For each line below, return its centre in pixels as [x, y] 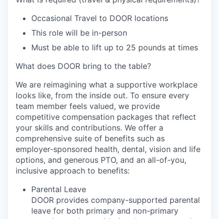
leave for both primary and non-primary [105, 211]
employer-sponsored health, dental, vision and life [108, 149]
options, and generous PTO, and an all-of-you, [101, 160]
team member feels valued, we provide [88, 106]
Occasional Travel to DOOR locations [100, 18]
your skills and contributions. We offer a [89, 128]
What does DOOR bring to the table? [83, 66]
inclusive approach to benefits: [73, 171]
